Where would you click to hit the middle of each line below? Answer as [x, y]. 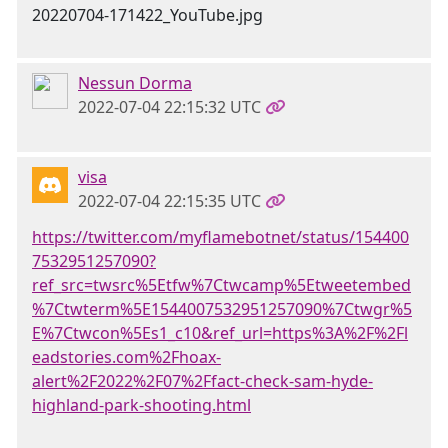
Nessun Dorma [135, 83]
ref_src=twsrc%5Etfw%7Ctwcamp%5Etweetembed [221, 285]
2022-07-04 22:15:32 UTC [169, 107]
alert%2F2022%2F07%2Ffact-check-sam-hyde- [202, 381]
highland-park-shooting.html [141, 405]
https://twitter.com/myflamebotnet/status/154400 [220, 237]
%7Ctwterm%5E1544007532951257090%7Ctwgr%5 [222, 309]
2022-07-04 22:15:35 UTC [169, 201]
